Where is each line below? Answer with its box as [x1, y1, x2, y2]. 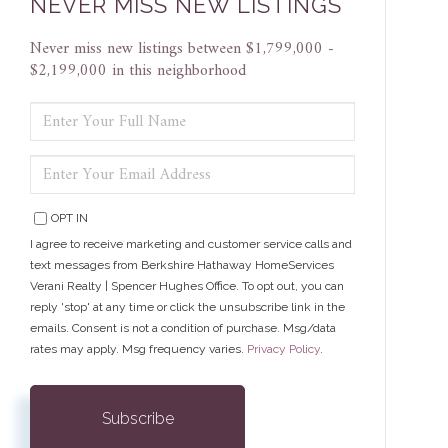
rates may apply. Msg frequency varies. [30, 342, 248, 357]
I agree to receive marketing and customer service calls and [30, 237, 353, 252]
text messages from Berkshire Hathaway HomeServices [30, 258, 335, 273]
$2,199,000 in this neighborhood [30, 57, 247, 86]
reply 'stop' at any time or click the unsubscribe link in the [30, 300, 346, 315]
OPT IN [51, 211, 89, 226]
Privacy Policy [247, 342, 321, 357]
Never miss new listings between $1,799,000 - [30, 35, 335, 64]
